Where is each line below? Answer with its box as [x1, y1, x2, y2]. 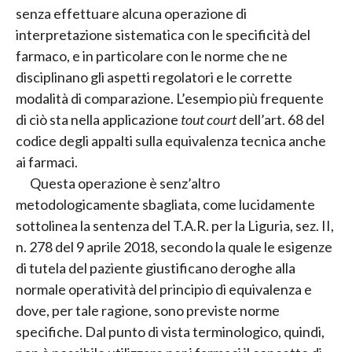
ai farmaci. [16, 153, 78, 171]
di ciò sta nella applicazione [16, 111, 181, 129]
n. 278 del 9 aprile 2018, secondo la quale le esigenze [16, 238, 332, 256]
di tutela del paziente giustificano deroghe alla [16, 259, 295, 277]
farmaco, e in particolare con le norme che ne [16, 47, 288, 65]
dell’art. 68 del [236, 111, 324, 129]
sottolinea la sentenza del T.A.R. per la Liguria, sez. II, [16, 217, 334, 235]
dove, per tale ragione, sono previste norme [16, 302, 280, 320]
